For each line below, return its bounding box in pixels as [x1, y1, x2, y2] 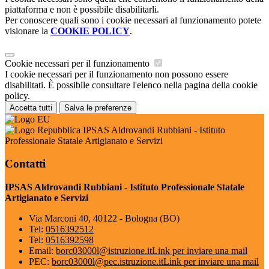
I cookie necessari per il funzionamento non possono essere [5, 68, 228, 79]
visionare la [5, 25, 50, 36]
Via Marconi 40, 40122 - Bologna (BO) [29, 213, 180, 224]
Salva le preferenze [64, 103, 131, 112]
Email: [29, 246, 56, 256]
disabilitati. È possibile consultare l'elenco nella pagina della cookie [5, 79, 258, 90]
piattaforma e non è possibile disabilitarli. [5, 4, 159, 14]
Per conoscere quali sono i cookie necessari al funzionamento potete [5, 14, 261, 25]
